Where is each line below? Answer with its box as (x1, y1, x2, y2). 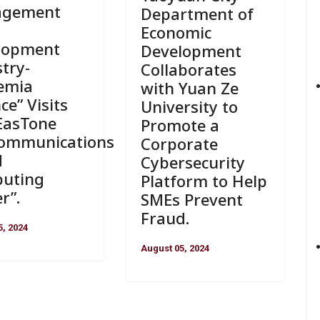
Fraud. (140, 206, 189, 229)
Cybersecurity (140, 151, 245, 173)
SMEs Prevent (140, 188, 243, 210)
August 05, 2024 (140, 242, 209, 254)
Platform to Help (140, 169, 267, 191)
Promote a (140, 114, 219, 136)
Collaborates (140, 58, 236, 80)
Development (140, 39, 241, 61)
